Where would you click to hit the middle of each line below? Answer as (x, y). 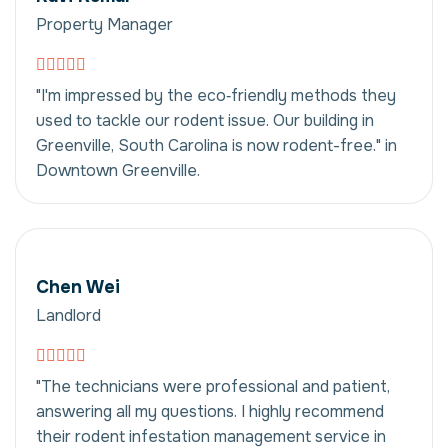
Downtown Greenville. (118, 170)
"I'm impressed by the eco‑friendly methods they (216, 95)
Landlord (68, 315)
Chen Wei (78, 286)
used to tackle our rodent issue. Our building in (205, 120)
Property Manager (104, 24)
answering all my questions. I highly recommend (210, 411)
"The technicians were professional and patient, (213, 386)
